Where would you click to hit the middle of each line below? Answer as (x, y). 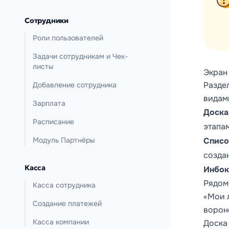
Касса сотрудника (64, 185)
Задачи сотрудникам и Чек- (80, 56)
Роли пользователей (68, 38)
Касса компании (61, 222)
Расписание (53, 122)
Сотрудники (47, 20)
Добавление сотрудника (75, 85)
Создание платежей (67, 203)
